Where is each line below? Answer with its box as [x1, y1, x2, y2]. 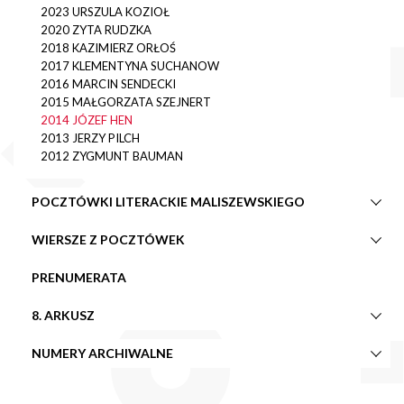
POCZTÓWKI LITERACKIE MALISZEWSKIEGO [32, 193, 305, 209]
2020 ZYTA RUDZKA [41, 22, 151, 37]
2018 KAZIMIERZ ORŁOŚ [41, 40, 176, 55]
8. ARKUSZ [32, 307, 95, 323]
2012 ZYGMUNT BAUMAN [41, 148, 183, 163]
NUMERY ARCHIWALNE [32, 344, 173, 361]
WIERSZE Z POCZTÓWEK [32, 231, 185, 247]
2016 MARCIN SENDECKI [41, 76, 176, 91]
